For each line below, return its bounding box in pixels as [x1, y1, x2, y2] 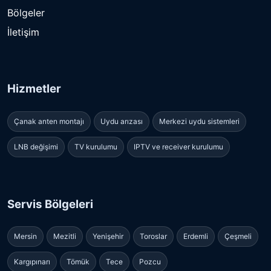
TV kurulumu [74, 142, 117, 151]
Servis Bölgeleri [7, 197, 93, 211]
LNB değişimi [14, 142, 58, 151]
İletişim [7, 26, 39, 39]
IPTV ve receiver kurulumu [134, 142, 223, 151]
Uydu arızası [100, 116, 143, 126]
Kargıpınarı [14, 257, 50, 267]
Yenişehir [93, 232, 123, 241]
